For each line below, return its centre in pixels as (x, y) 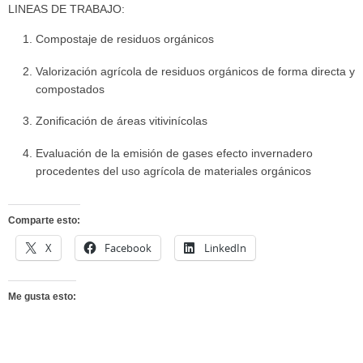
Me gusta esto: (42, 297)
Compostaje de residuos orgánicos (124, 40)
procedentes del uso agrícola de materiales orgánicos (173, 171)
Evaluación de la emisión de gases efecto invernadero (174, 153)
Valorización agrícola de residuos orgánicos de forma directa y (195, 71)
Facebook (128, 248)
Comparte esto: (44, 220)
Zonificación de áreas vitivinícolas (121, 122)
